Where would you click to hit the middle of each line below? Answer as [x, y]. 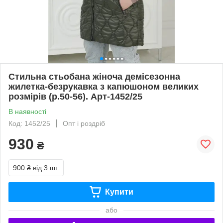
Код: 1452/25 [29, 123]
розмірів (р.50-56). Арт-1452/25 [75, 96]
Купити [119, 192]
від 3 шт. [46, 167]
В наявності [27, 111]
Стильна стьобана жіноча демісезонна [94, 76]
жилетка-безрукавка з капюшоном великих [104, 86]
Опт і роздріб [84, 123]
